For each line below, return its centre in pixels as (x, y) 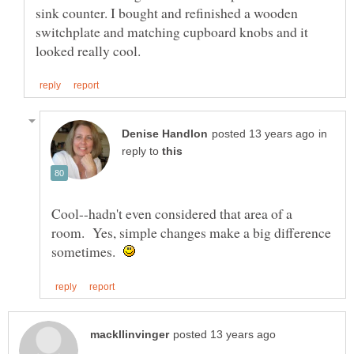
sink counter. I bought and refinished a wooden (167, 12)
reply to (142, 151)
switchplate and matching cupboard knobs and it (172, 31)
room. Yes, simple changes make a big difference (191, 232)
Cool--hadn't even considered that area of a (172, 213)
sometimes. (87, 251)
